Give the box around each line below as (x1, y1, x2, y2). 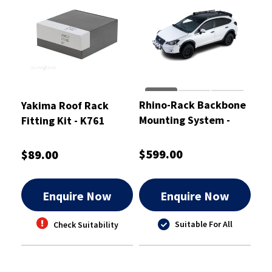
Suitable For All (174, 218, 233, 229)
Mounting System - (139, 112, 230, 127)
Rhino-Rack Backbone (139, 97, 246, 112)
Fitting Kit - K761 (21, 113, 105, 127)
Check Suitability (53, 219, 118, 230)
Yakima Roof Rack (21, 98, 109, 112)
